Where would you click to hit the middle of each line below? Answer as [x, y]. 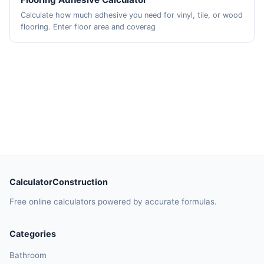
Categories [33, 234]
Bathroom [28, 255]
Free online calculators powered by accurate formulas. [113, 202]
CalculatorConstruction [59, 182]
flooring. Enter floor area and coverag [88, 27]
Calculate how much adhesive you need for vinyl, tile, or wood [132, 15]
